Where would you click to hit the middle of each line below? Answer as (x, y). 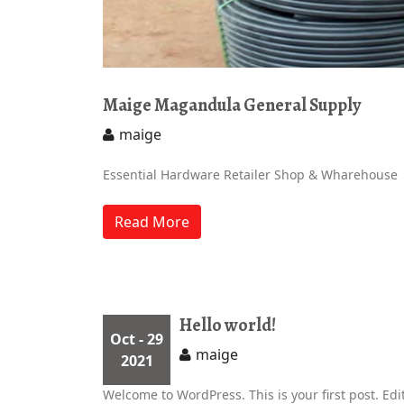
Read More (152, 222)
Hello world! (228, 326)
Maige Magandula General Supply (232, 106)
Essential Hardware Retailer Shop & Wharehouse (250, 175)
